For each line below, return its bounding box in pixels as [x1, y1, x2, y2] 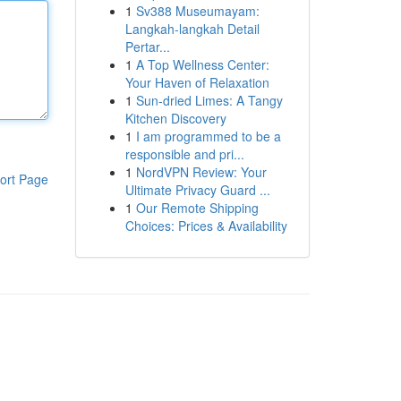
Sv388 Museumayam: [135, 2, 260, 20]
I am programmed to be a [135, 127, 281, 145]
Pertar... [124, 38, 170, 55]
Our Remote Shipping [135, 199, 259, 217]
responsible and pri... [124, 145, 244, 163]
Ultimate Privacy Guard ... [124, 181, 270, 199]
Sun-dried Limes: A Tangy [135, 91, 283, 109]
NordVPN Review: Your [135, 163, 267, 181]
